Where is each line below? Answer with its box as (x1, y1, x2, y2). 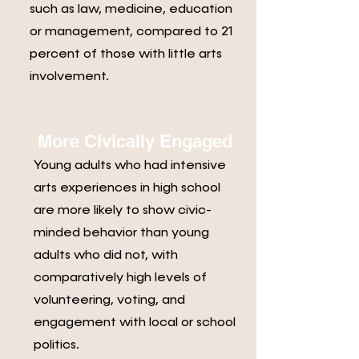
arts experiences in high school (34, 182, 220, 195)
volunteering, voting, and (34, 294, 185, 307)
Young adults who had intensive (34, 159, 226, 172)
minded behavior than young (34, 227, 209, 240)
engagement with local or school (34, 317, 236, 329)
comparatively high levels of (34, 272, 207, 284)
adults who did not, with (34, 249, 178, 262)
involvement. (30, 71, 109, 83)
